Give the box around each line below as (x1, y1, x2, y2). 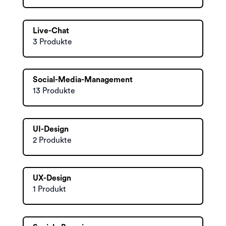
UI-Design (33, 125, 69, 133)
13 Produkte (33, 87, 75, 95)
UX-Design (33, 174, 71, 182)
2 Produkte (33, 136, 72, 144)
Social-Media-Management (33, 76, 133, 84)
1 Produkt (33, 185, 66, 193)
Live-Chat (33, 26, 69, 35)
